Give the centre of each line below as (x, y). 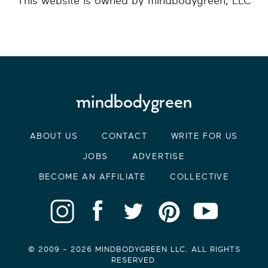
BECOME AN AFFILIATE (92, 177)
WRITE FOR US (205, 136)
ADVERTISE (159, 156)
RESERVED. (134, 260)
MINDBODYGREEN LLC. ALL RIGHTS (166, 249)
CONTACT (125, 136)
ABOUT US (54, 136)
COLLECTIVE (200, 177)
